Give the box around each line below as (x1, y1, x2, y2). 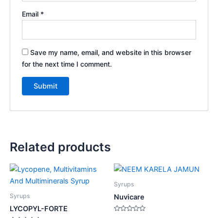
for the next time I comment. (22, 59, 112, 68)
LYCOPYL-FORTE (10, 204, 68, 214)
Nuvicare (114, 193, 145, 202)
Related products (10, 140, 111, 155)
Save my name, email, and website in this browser (30, 48, 192, 56)
